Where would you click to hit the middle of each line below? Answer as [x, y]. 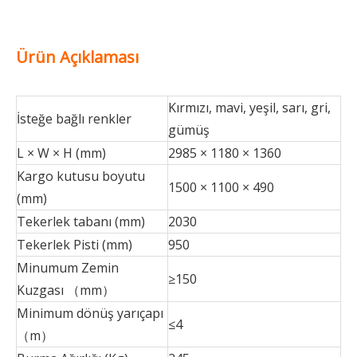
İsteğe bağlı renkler [74, 119]
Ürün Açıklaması [77, 57]
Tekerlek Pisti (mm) [75, 245]
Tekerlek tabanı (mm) [81, 222]
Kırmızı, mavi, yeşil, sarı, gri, [249, 108]
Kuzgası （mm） [66, 290]
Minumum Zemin [68, 268]
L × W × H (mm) [61, 153]
